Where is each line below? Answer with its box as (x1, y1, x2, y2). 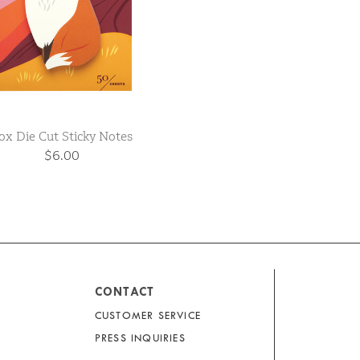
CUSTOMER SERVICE (94, 309, 201, 322)
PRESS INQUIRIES (94, 332, 186, 345)
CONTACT (94, 284, 155, 300)
